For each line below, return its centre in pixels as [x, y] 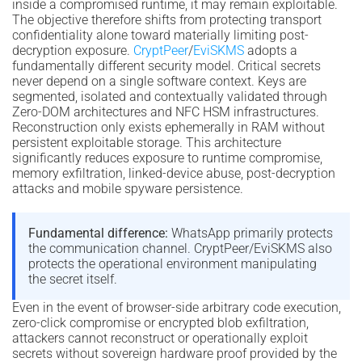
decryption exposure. [73, 50]
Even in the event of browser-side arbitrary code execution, [177, 308]
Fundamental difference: [98, 234]
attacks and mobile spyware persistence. [128, 188]
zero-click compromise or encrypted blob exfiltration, [160, 323]
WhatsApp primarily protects [250, 234]
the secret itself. [73, 280]
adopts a [271, 50]
